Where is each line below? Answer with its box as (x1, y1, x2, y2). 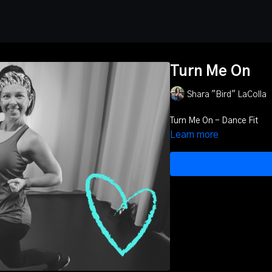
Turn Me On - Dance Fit (169, 117, 258, 125)
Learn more (169, 130, 219, 140)
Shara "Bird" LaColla (186, 90, 267, 99)
